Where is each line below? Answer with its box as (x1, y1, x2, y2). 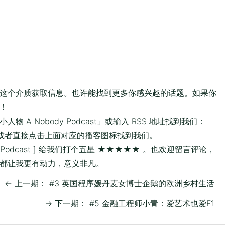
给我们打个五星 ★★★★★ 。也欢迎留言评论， (36, 144, 215, 155)
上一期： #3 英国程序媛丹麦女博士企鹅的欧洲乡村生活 (12, 178, 214, 189)
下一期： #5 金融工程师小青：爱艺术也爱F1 (52, 198, 214, 209)
